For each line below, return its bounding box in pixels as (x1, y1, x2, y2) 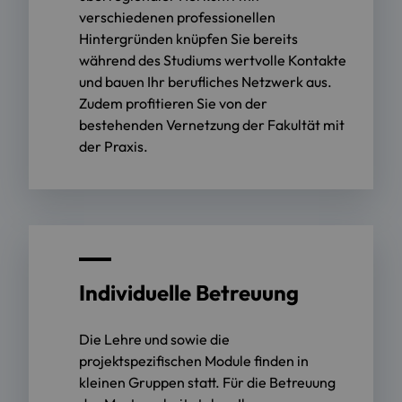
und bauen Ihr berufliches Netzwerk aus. (79, 72, 332, 91)
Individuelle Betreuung (79, 278, 299, 306)
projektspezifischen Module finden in (79, 351, 309, 370)
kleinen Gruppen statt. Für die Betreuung (79, 372, 336, 391)
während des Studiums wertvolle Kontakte (79, 50, 346, 69)
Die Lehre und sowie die (79, 329, 230, 348)
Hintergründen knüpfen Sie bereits (79, 29, 298, 48)
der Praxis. (79, 136, 148, 155)
